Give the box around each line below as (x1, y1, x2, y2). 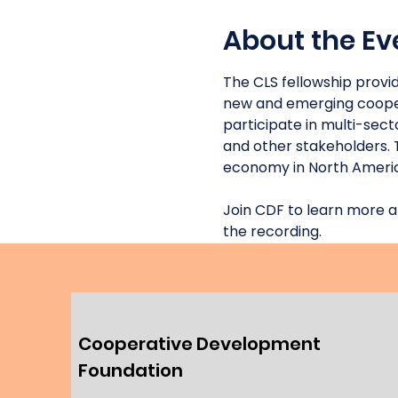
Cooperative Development (78, 331, 321, 356)
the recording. (222, 221, 325, 242)
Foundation (78, 358, 183, 383)
